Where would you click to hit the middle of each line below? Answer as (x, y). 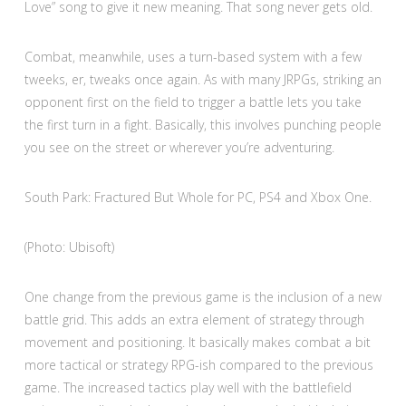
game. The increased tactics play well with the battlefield (188, 388)
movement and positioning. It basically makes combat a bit (197, 343)
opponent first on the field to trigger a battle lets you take (193, 101)
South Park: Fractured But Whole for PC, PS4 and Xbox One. (198, 197)
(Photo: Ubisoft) (69, 246)
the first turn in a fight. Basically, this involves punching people (203, 124)
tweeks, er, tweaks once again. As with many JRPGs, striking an (203, 79)
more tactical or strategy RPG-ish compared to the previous (198, 365)
